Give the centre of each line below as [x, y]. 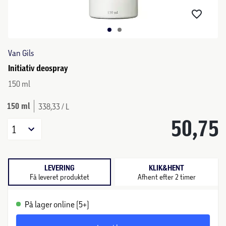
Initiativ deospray [38, 68]
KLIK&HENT [166, 168]
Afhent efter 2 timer [166, 177]
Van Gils [21, 53]
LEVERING [60, 168]
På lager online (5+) [57, 204]
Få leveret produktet [60, 177]
